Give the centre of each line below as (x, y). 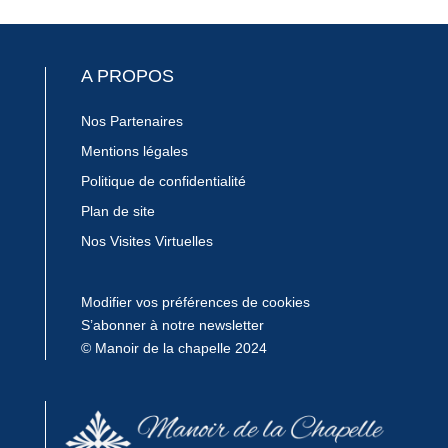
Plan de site (117, 211)
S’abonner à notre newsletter (172, 325)
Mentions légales (134, 151)
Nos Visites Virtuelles (146, 241)
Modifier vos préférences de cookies (195, 302)
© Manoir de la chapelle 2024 (173, 348)
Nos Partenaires (131, 121)
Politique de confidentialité (163, 181)
